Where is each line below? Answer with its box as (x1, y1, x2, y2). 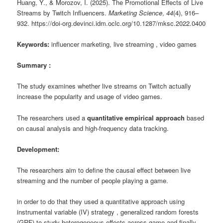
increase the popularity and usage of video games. (17, 92, 163, 102)
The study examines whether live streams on (17, 81, 149, 91)
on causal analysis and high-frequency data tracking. (17, 123, 169, 133)
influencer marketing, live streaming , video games (49, 39, 197, 49)
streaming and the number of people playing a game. (17, 175, 169, 185)
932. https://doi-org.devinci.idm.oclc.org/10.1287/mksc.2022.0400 (17, 18, 206, 28)
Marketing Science (109, 8, 163, 18)
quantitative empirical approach (87, 112, 185, 122)
